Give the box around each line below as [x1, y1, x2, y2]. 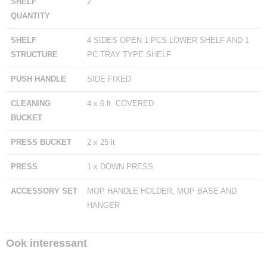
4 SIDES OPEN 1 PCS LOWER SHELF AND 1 [87, 36, 249, 45]
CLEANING [11, 99, 51, 108]
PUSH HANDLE [11, 74, 66, 83]
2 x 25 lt [87, 138, 115, 147]
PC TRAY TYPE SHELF [87, 50, 171, 59]
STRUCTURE [11, 50, 58, 59]
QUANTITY [11, 11, 50, 20]
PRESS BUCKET [11, 138, 72, 147]
